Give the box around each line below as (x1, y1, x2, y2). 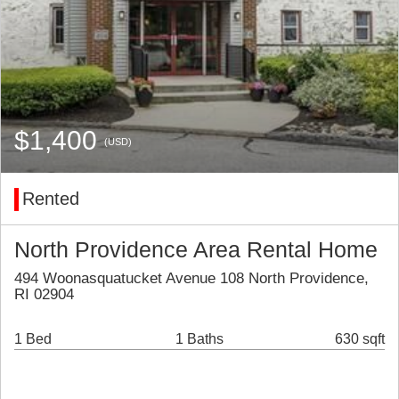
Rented (22, 189, 79, 209)
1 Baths (175, 331, 224, 347)
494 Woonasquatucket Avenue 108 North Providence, (14, 270, 369, 288)
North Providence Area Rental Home (14, 238, 378, 263)
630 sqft (335, 331, 385, 347)
